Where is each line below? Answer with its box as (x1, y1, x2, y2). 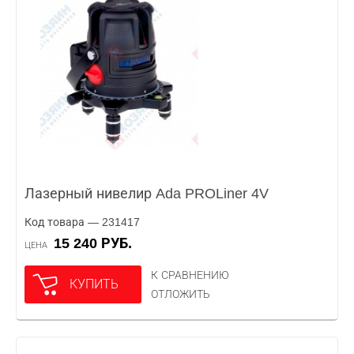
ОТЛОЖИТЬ (151, 288, 210, 300)
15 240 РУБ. (62, 235, 132, 251)
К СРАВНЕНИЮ (151, 269, 229, 281)
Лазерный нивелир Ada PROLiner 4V (24, 186, 269, 201)
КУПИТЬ (70, 277, 119, 291)
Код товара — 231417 (24, 216, 140, 228)
